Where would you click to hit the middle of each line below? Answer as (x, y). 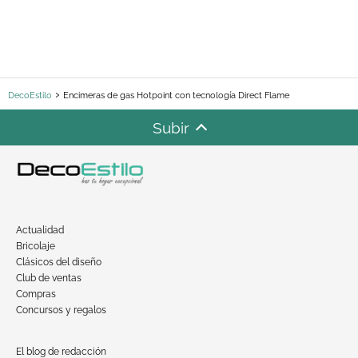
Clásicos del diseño (59, 263)
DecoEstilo (30, 96)
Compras (36, 294)
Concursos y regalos (61, 310)
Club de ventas (49, 278)
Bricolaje (36, 247)
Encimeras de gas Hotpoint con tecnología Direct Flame (176, 96)
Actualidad (40, 231)
